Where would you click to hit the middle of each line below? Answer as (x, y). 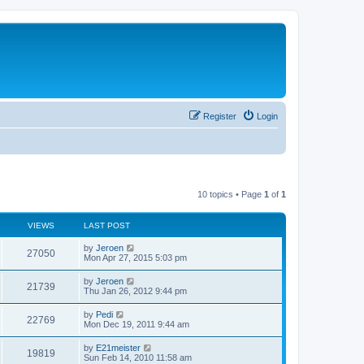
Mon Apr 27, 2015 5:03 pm (135, 257)
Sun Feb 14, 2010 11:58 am (138, 357)
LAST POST (107, 225)
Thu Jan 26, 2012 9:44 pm (135, 290)
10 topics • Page (231, 194)
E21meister (118, 347)
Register (220, 116)
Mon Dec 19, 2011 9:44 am (136, 324)
